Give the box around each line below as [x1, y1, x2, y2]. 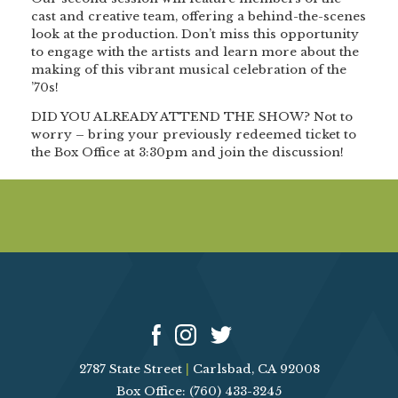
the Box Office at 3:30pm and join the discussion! [31, 145, 344, 161]
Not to [314, 109, 353, 125]
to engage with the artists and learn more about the [31, 44, 359, 60]
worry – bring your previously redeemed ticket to [31, 127, 356, 143]
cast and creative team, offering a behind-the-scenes [31, 8, 366, 24]
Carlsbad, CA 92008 [188, 361, 320, 377]
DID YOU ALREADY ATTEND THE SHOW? [31, 109, 314, 125]
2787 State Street [78, 361, 186, 377]
